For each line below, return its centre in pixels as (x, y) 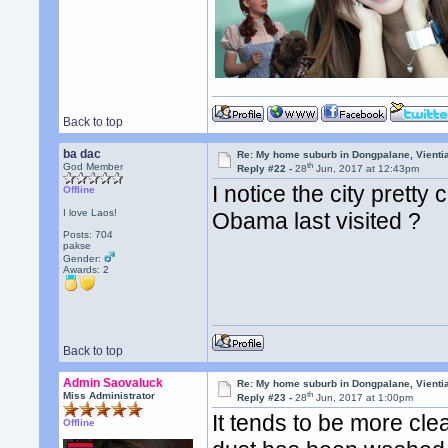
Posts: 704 (88, 234)
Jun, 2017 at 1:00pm (363, 398)
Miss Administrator (109, 395)
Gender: (84, 258)
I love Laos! (90, 212)
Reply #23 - (266, 398)
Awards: (83, 269)
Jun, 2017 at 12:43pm (366, 169)
